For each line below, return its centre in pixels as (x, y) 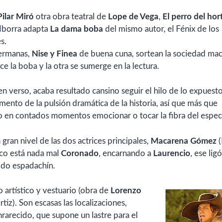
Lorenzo (126, 191)
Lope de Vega (133, 16)
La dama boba (77, 29)
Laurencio (172, 153)
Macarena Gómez (184, 141)
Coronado (80, 153)
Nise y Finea (55, 54)
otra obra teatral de (71, 16)
